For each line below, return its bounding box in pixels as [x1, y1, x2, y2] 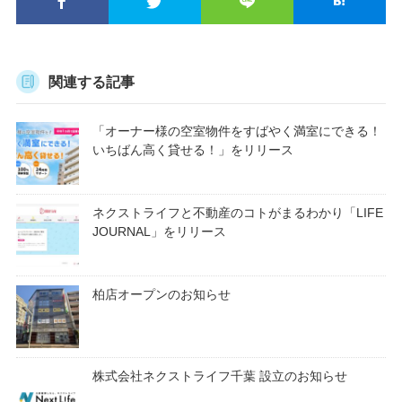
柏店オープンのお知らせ [92, 286, 231, 301]
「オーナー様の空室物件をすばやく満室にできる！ [92, 123, 381, 138]
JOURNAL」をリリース [92, 223, 226, 239]
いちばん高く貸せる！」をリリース [92, 142, 293, 157]
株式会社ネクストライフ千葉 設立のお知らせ [92, 368, 347, 383]
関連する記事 [48, 74, 135, 90]
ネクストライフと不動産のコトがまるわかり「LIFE [92, 205, 383, 220]
